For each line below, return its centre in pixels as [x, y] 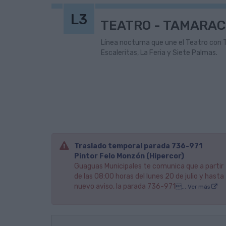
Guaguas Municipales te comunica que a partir [149, 166]
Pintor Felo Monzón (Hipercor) [129, 156]
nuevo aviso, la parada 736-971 [125, 186]
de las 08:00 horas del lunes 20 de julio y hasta [149, 176]
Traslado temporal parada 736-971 [138, 146]
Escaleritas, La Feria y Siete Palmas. [159, 53]
